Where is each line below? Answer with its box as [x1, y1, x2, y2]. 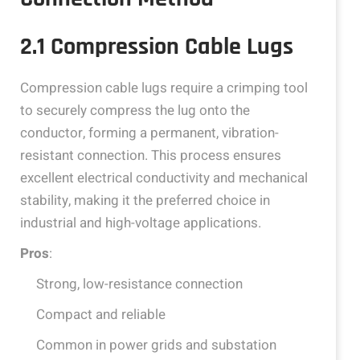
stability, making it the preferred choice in [20, 190, 270, 211]
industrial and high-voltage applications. [20, 213, 261, 233]
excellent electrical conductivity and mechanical [20, 168, 308, 188]
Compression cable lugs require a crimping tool [20, 78, 308, 98]
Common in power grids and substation [36, 335, 276, 355]
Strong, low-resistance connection [36, 274, 243, 294]
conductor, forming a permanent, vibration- [20, 123, 279, 143]
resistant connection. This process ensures [20, 145, 281, 166]
